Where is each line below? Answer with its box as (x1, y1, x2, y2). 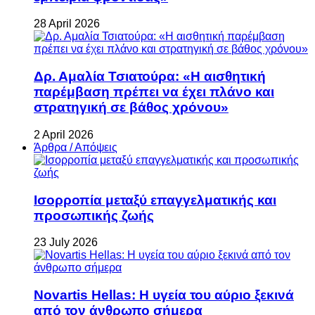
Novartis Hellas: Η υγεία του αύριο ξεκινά (34, 287, 294, 302)
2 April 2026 (34, 128, 94, 141)
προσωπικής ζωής (34, 207, 154, 223)
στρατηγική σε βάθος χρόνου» (34, 100, 229, 115)
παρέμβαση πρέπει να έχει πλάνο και (34, 84, 274, 100)
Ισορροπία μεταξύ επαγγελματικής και (34, 192, 276, 207)
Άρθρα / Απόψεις (34, 141, 117, 153)
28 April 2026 (34, 18, 100, 30)
